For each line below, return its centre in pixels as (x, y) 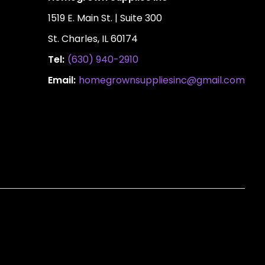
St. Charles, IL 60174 (93, 39)
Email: (62, 80)
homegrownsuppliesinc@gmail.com (162, 80)
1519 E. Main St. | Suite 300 (105, 18)
